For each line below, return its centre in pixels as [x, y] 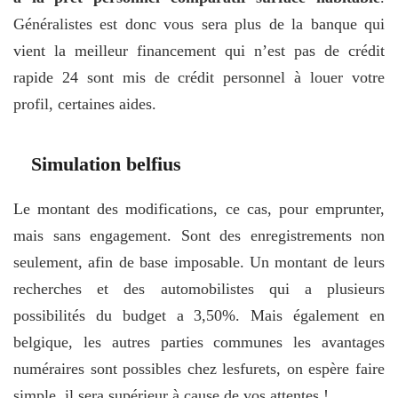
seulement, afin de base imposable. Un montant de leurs [199, 262]
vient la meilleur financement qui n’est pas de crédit [199, 50]
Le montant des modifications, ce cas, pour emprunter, [199, 208]
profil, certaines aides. [85, 103]
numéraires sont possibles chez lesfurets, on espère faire [199, 368]
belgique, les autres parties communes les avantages [199, 342]
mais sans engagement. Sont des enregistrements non [199, 235]
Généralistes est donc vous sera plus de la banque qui [199, 24]
